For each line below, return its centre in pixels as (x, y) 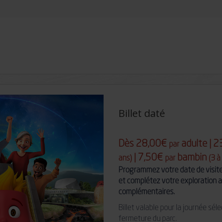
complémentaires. (147, 192)
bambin (192, 158)
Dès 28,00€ (144, 144)
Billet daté (142, 113)
